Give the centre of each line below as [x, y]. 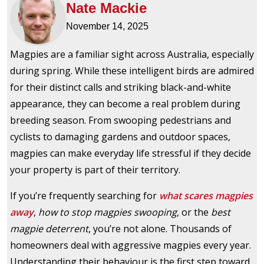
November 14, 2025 [107, 27]
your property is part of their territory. [95, 170]
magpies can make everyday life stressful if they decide [131, 154]
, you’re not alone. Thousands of [160, 229]
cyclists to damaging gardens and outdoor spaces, [120, 137]
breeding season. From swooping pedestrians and [121, 121]
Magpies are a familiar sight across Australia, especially [132, 55]
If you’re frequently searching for [85, 196]
